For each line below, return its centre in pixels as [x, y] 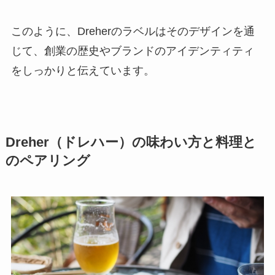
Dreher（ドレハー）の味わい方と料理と [131, 143]
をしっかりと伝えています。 [83, 71]
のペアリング [48, 161]
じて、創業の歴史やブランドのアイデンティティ [132, 51]
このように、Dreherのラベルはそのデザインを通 [133, 32]
